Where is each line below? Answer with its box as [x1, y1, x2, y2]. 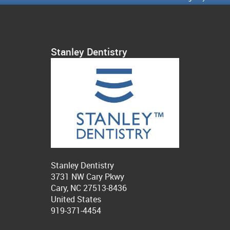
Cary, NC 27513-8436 [51, 182, 127, 194]
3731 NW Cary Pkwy [51, 171, 124, 183]
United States [51, 194, 101, 205]
